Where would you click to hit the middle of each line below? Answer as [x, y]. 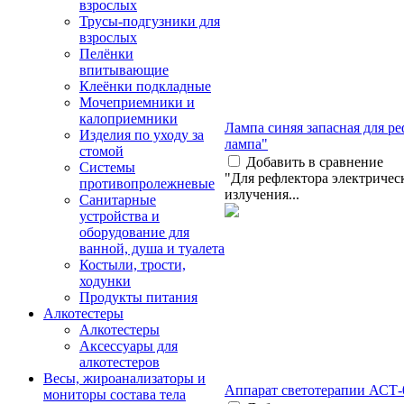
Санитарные [118, 200]
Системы [107, 167]
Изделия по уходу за [142, 135]
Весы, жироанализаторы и [124, 378]
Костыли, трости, [133, 265]
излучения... [262, 194]
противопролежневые [147, 184]
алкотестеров [119, 362]
